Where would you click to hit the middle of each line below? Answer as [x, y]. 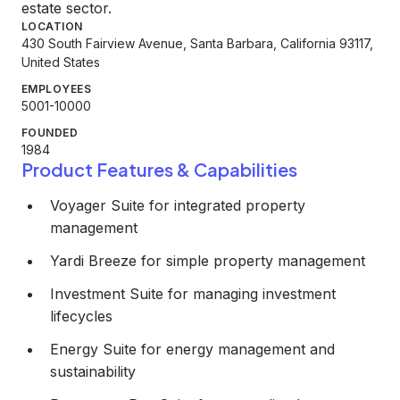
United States [61, 62]
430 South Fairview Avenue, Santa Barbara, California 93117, [197, 43]
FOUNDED [50, 133]
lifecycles [81, 316]
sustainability [93, 371]
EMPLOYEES [57, 89]
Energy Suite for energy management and [192, 349]
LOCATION [52, 26]
